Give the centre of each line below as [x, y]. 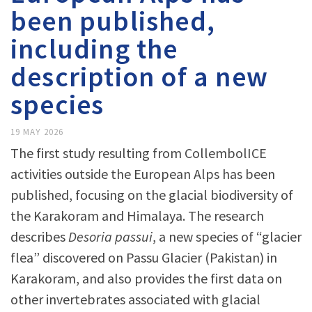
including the [94, 49]
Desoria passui [110, 236]
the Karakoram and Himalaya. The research [137, 216]
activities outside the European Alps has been [143, 174]
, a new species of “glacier [227, 236]
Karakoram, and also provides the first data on [146, 278]
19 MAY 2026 [37, 132]
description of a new [140, 77]
